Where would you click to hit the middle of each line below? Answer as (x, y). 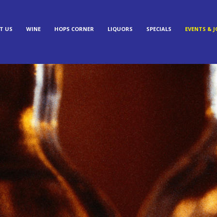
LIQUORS (120, 29)
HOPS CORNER (74, 29)
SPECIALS (159, 29)
